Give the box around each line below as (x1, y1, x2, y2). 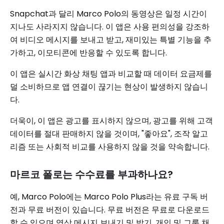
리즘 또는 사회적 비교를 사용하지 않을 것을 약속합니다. (10, 141, 209, 152)
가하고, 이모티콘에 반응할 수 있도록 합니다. (10, 47, 167, 58)
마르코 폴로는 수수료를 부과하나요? (10, 167, 173, 181)
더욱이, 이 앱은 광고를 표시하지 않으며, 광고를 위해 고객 (10, 115, 213, 126)
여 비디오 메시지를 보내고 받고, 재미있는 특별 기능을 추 (10, 34, 211, 45)
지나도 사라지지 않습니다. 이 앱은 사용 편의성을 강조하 (10, 21, 209, 32)
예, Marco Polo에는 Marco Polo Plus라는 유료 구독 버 (10, 191, 208, 202)
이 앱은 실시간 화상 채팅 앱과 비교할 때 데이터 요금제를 (10, 68, 212, 79)
